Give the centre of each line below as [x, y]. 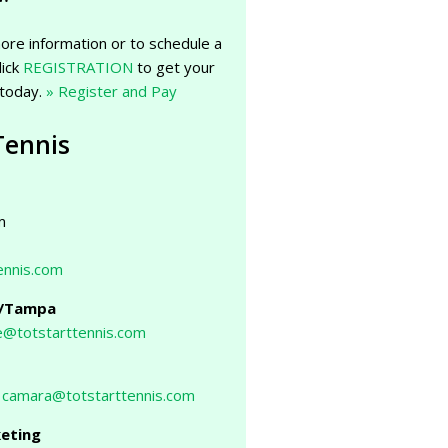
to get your [174, 67]
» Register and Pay [112, 91]
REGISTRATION [78, 67]
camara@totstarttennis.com [99, 394]
